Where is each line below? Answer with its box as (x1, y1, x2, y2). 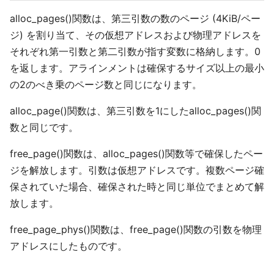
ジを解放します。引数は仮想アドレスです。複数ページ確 (10, 164, 264, 176)
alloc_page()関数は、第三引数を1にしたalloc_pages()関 (10, 105, 261, 117)
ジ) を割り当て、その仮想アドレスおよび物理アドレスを (10, 29, 261, 41)
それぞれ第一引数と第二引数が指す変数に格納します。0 (10, 45, 261, 57)
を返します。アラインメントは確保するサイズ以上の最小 (10, 62, 264, 74)
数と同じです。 (10, 121, 78, 133)
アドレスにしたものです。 (10, 240, 127, 252)
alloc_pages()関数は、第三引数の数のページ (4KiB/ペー (10, 12, 261, 24)
